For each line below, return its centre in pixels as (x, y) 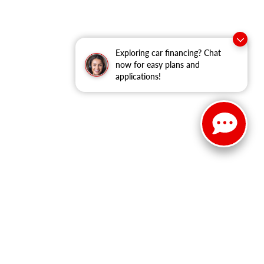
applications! (138, 76)
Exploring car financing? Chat (168, 53)
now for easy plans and (158, 65)
